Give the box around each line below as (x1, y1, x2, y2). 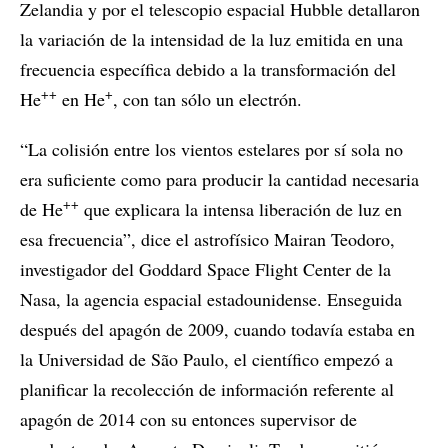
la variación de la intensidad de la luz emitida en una (20, 27, 403, 51)
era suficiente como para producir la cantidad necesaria (20, 167, 419, 191)
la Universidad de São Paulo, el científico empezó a (20, 347, 393, 371)
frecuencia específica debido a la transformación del (20, 57, 396, 81)
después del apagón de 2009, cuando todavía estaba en (20, 317, 415, 341)
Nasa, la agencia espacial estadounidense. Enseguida (20, 287, 402, 311)
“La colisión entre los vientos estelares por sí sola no (20, 137, 403, 161)
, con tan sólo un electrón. (113, 87, 302, 111)
